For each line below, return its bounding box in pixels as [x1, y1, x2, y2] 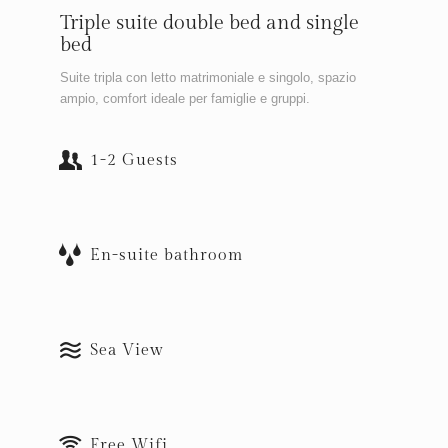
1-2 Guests [90, 150, 178, 170]
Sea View [90, 340, 164, 360]
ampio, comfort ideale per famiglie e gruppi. [60, 90, 310, 106]
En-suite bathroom [90, 245, 243, 265]
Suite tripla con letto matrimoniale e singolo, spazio [60, 69, 356, 85]
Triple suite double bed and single [60, 10, 359, 35]
